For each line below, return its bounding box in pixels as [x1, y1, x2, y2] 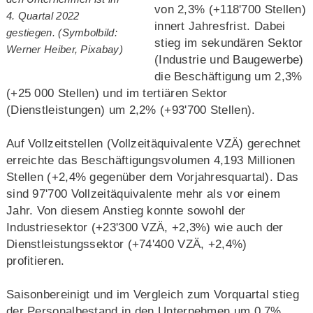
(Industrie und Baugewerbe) [154, 52, 304, 66]
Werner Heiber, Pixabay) [6, 43, 123, 56]
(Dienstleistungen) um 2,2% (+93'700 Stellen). [6, 103, 256, 117]
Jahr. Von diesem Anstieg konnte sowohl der [6, 203, 246, 217]
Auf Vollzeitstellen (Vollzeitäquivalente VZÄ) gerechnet [6, 136, 301, 150]
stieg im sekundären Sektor [154, 36, 303, 50]
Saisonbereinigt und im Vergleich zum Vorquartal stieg [6, 287, 299, 301]
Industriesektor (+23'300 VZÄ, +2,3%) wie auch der [6, 220, 284, 234]
